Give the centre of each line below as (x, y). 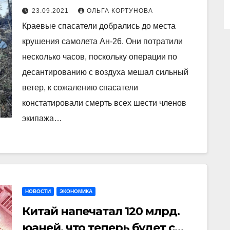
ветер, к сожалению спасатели (80, 88)
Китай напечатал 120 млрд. (101, 211)
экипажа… (42, 118)
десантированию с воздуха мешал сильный (106, 72)
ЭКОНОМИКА (76, 191)
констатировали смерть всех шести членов (104, 103)
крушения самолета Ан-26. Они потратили (103, 41)
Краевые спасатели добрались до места (99, 26)
